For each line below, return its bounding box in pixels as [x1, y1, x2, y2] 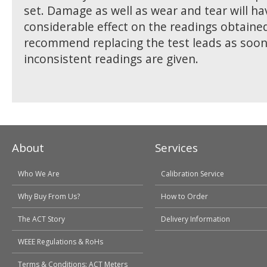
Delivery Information [161, 214, 230, 224]
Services [155, 140, 198, 155]
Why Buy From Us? [18, 191, 80, 201]
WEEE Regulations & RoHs [18, 237, 103, 247]
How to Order [161, 191, 208, 201]
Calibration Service [161, 169, 224, 179]
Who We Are [18, 169, 60, 179]
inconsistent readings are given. [24, 50, 198, 67]
